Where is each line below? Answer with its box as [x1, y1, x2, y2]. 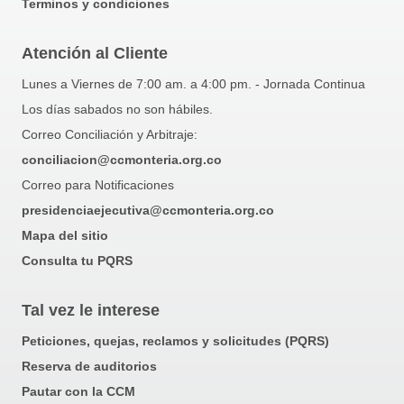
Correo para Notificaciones [22, 177, 174, 192]
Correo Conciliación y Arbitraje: [22, 126, 197, 142]
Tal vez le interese [22, 300, 160, 319]
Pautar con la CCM [22, 383, 135, 399]
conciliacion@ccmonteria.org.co [22, 151, 222, 167]
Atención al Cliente [22, 43, 168, 62]
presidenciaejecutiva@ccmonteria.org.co [22, 202, 274, 217]
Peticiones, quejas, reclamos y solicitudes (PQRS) [22, 333, 329, 348]
